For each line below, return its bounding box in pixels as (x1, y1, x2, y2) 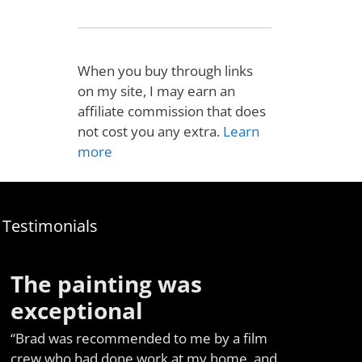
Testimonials (2, 215, 98, 238)
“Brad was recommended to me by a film (10, 329, 267, 348)
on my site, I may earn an (78, 82, 235, 101)
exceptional (10, 295, 143, 326)
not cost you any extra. (78, 122, 223, 141)
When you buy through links (78, 61, 253, 81)
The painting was (10, 268, 202, 300)
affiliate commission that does (78, 102, 266, 121)
